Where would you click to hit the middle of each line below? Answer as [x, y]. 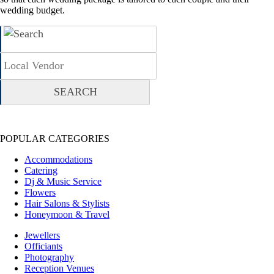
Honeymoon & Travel [67, 214]
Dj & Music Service [63, 181]
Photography [49, 257]
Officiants [43, 246]
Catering [41, 170]
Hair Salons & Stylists [67, 203]
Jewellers [42, 235]
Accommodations [58, 159]
